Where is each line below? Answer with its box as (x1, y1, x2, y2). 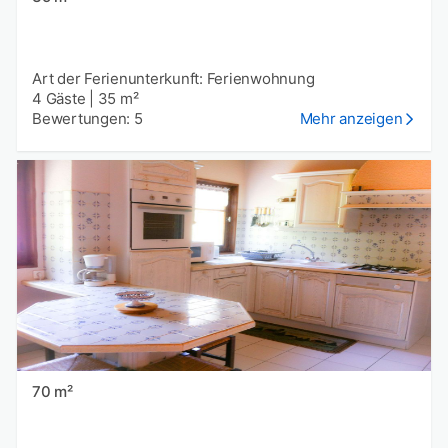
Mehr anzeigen (299, 108, 403, 128)
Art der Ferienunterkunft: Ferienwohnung (32, 68, 315, 88)
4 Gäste (32, 88, 86, 108)
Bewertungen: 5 (32, 108, 143, 128)
